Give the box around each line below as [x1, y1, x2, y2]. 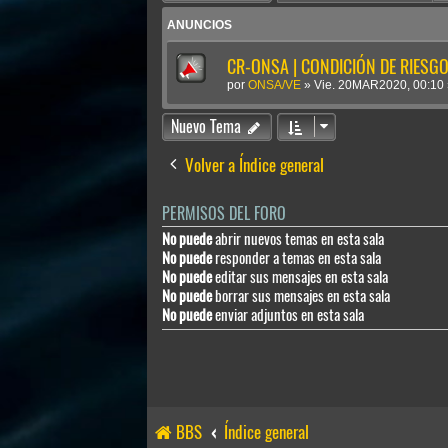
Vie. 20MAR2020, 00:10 [314, 79, 444, 91]
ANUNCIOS [167, 19, 232, 31]
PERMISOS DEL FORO [162, 203, 286, 224]
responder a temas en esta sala [212, 248, 381, 268]
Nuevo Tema [171, 116, 241, 137]
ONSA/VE [248, 79, 301, 91]
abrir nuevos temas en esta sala [212, 229, 384, 249]
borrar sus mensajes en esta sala [212, 286, 390, 306]
